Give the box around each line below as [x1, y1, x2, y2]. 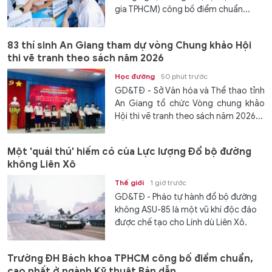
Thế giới [115, 178, 144, 188]
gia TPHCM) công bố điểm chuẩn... [115, 4, 251, 15]
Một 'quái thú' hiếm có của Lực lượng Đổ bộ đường [7, 146, 251, 158]
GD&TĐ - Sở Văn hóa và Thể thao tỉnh [115, 85, 265, 96]
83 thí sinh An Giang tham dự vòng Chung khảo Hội [7, 39, 251, 52]
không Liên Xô [7, 158, 76, 171]
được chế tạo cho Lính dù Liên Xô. [115, 217, 248, 228]
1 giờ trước [150, 178, 187, 188]
